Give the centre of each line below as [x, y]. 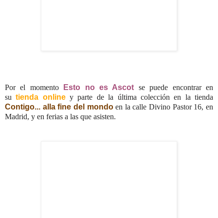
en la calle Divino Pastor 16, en [163, 107]
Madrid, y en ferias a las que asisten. [61, 117]
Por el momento [34, 88]
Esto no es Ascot [99, 88]
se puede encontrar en [174, 88]
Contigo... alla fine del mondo [59, 107]
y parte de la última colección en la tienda [139, 97]
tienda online [41, 97]
